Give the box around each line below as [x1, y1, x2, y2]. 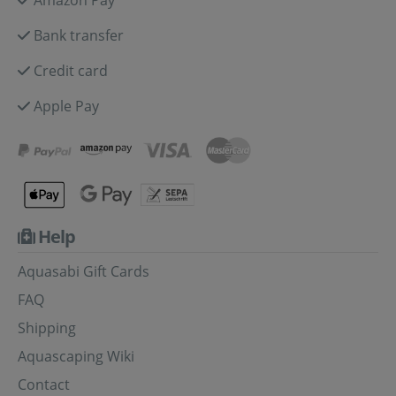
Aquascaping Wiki [18, 346, 134, 366]
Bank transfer [34, 25, 124, 45]
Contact [18, 374, 70, 394]
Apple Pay [34, 95, 99, 116]
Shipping [18, 317, 76, 338]
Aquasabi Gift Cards [18, 261, 149, 281]
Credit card [34, 60, 108, 80]
